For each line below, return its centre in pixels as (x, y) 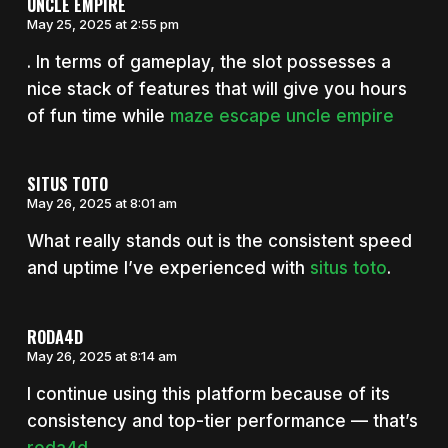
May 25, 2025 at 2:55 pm (102, 23)
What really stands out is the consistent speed (219, 241)
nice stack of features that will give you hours (216, 88)
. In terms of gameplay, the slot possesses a (208, 61)
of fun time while (98, 115)
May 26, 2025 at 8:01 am (101, 203)
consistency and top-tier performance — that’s (222, 420)
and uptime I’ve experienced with (168, 268)
